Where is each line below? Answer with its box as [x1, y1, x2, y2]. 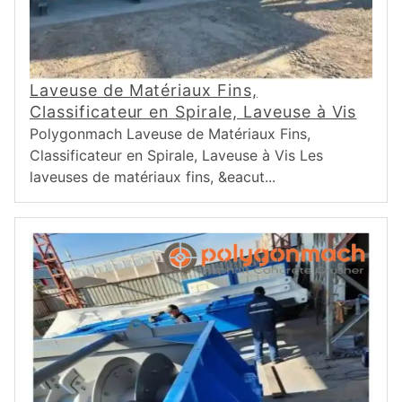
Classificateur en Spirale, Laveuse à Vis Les [30, 146, 323, 164]
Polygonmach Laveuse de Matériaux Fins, [30, 125, 310, 143]
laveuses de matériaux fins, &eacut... [30, 168, 275, 186]
